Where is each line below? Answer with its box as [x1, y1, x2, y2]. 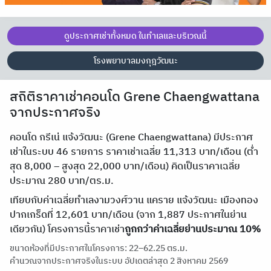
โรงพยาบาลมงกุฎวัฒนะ [93, 54, 178, 68]
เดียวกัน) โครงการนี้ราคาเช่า [10, 221, 125, 238]
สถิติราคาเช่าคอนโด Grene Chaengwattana [10, 87, 260, 108]
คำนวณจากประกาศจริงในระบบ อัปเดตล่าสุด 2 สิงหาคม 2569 [10, 254, 228, 268]
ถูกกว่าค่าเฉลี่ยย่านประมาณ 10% [125, 221, 261, 238]
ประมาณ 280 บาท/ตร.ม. [10, 173, 114, 189]
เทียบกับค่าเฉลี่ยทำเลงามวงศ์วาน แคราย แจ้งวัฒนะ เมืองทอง [10, 192, 258, 209]
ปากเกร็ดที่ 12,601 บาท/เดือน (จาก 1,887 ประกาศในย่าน [10, 207, 247, 223]
